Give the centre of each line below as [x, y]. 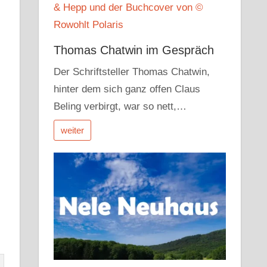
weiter [73, 130]
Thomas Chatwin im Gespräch [134, 50]
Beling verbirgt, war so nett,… [120, 106]
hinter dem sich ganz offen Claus [127, 89]
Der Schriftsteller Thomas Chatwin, [132, 72]
